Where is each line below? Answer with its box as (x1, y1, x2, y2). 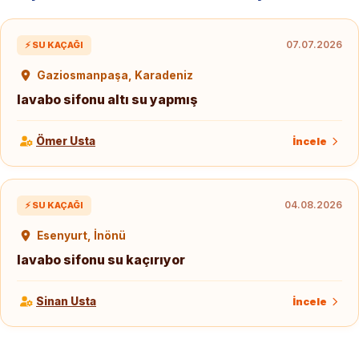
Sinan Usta (36, 294, 96, 308)
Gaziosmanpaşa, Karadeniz (34, 68, 193, 82)
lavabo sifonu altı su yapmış (17, 91, 198, 107)
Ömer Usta (36, 134, 95, 147)
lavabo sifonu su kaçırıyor (17, 251, 185, 268)
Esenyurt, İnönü (34, 228, 126, 242)
